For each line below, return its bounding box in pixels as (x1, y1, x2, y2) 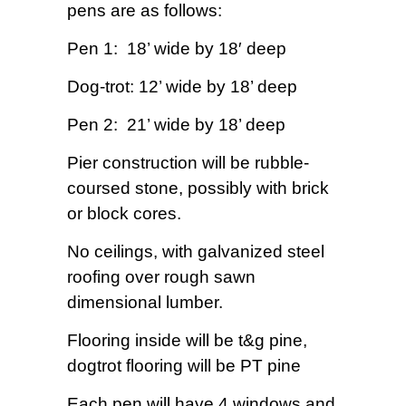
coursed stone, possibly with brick (67, 179, 329, 198)
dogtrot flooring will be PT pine (67, 356, 301, 376)
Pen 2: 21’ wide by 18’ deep (67, 115, 285, 135)
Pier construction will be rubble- (67, 153, 309, 173)
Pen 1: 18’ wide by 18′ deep (67, 39, 286, 59)
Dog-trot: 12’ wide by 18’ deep (67, 77, 297, 97)
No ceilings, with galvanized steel (67, 242, 324, 262)
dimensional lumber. (67, 293, 223, 313)
